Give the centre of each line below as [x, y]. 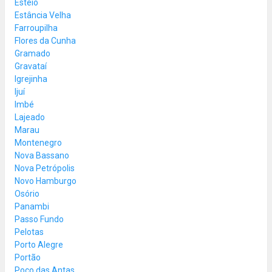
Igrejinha [31, 79]
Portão [28, 257]
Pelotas [29, 232]
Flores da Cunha [45, 40]
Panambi [32, 206]
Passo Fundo [39, 219]
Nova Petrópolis [45, 168]
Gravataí [31, 66]
